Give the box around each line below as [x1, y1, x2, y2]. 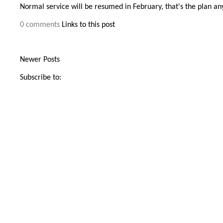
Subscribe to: [20, 74, 61, 82]
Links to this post [62, 21, 115, 29]
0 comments [20, 21, 60, 29]
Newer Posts [20, 56, 60, 64]
